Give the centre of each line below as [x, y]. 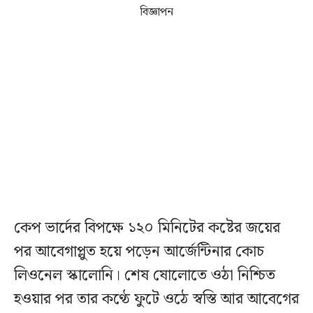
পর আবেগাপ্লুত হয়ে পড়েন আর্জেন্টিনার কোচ [139, 252]
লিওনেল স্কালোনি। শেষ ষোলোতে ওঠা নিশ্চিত [145, 276]
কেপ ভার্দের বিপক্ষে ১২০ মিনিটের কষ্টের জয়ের [147, 228]
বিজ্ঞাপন [156, 13]
